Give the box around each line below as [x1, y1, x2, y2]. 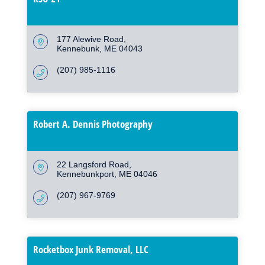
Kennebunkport [57, 169, 114, 179]
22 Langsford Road [57, 160, 129, 170]
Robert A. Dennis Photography [33, 117, 153, 131]
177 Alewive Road [57, 34, 124, 44]
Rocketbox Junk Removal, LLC [33, 243, 148, 257]
